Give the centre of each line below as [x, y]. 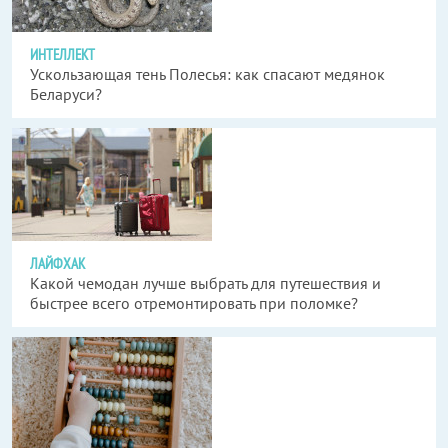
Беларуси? [66, 93]
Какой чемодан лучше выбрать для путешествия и [205, 282]
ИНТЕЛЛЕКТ [62, 54]
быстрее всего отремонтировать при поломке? [194, 302]
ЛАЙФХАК [57, 263]
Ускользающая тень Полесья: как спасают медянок [207, 73]
